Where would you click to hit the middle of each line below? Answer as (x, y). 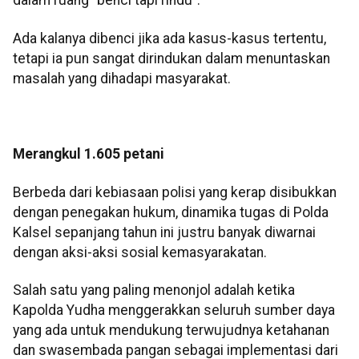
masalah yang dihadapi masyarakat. (122, 78)
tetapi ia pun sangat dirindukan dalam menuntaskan (171, 58)
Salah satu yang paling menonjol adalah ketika (154, 290)
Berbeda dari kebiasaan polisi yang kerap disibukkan (175, 192)
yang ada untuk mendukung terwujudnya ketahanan (171, 331)
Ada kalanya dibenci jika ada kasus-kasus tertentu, (169, 38)
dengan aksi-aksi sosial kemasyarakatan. (140, 252)
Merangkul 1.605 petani (89, 154)
